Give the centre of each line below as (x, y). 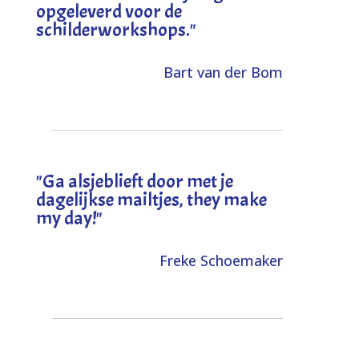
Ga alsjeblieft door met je (137, 181)
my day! (66, 218)
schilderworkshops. (113, 29)
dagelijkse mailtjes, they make (151, 199)
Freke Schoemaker (222, 260)
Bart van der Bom (224, 72)
